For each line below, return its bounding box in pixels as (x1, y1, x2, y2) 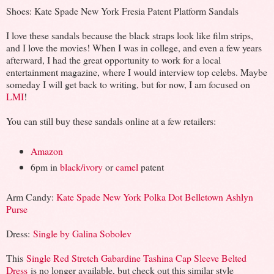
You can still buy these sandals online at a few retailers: (6, 114, 216, 127)
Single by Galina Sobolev (33, 226, 131, 240)
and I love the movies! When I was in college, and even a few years (6, 40, 262, 54)
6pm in (30, 160, 60, 173)
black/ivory (59, 160, 103, 173)
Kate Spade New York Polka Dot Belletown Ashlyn (56, 190, 253, 203)
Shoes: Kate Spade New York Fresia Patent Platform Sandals (6, 4, 239, 17)
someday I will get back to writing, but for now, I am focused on (6, 77, 250, 91)
